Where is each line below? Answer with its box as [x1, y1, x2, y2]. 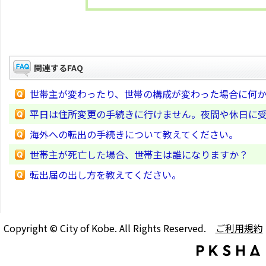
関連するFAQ [34, 62, 83, 74]
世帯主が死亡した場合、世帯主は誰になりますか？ [30, 147, 248, 161]
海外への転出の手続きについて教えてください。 [30, 127, 238, 141]
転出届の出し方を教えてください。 [30, 167, 181, 182]
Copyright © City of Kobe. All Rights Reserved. [3, 221, 216, 235]
